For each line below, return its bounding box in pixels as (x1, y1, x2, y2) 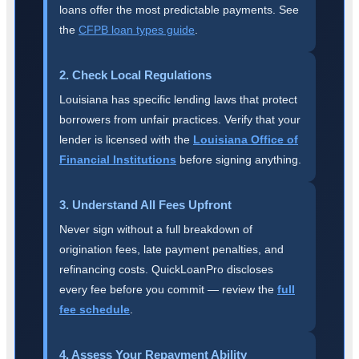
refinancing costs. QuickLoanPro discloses (59, 262, 273, 276)
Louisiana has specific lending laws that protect (59, 92, 297, 106)
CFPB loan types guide (79, 22, 195, 36)
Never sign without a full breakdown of (59, 222, 252, 236)
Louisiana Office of (193, 132, 298, 146)
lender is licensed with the (59, 132, 193, 146)
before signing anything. (176, 152, 301, 166)
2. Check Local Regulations (59, 67, 212, 82)
